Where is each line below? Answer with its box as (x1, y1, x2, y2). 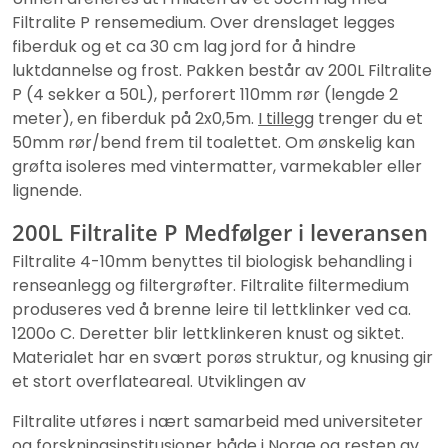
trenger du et (314, 106, 423, 130)
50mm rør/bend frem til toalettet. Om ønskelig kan (12, 130, 415, 154)
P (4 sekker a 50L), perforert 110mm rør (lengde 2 (12, 82, 398, 106)
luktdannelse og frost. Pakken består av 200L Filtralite (12, 58, 432, 82)
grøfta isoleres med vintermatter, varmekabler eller (12, 154, 422, 178)
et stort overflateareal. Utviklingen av (12, 369, 306, 393)
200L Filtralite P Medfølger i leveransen (12, 216, 428, 247)
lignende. (12, 178, 86, 202)
